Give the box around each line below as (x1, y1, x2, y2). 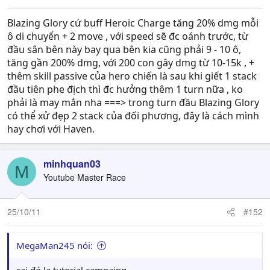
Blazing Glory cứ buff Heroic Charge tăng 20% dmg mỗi (7, 16, 259, 30)
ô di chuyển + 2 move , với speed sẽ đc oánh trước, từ (7, 30, 248, 43)
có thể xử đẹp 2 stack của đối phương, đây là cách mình (7, 109, 259, 122)
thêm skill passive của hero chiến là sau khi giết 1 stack (7, 69, 257, 83)
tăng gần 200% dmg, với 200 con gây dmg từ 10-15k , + (7, 56, 254, 69)
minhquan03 (43, 157, 101, 171)
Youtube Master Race (43, 171, 126, 183)
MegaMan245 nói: (16, 239, 93, 251)
